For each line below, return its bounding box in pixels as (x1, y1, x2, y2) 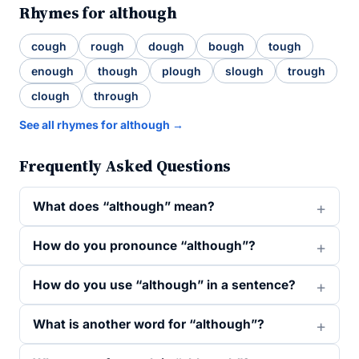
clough (31, 89, 70, 103)
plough (162, 64, 201, 78)
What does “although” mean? (33, 199, 215, 214)
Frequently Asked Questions (19, 155, 232, 177)
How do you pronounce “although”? (33, 238, 256, 253)
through (94, 89, 139, 103)
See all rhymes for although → (19, 118, 184, 131)
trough (288, 64, 325, 78)
